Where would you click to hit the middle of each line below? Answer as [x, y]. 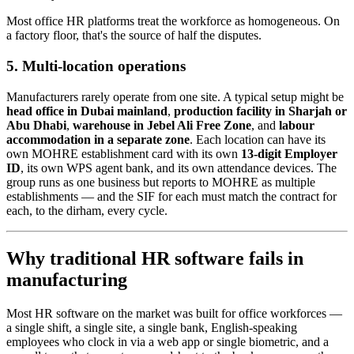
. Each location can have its [258, 139]
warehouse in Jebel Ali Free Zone [162, 125]
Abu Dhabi [36, 125]
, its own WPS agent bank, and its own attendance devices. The [179, 168]
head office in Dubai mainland [87, 111]
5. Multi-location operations [96, 66]
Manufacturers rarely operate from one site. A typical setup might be [175, 96]
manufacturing [67, 279]
